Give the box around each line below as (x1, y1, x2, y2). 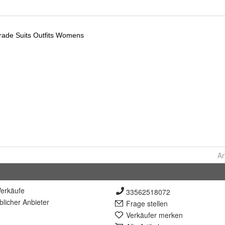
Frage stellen (126, 198, 168, 208)
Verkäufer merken (126, 210, 183, 220)
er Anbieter (14, 197, 49, 207)
